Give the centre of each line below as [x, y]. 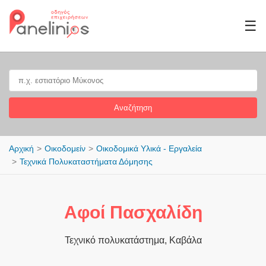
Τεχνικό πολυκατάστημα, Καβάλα [133, 240]
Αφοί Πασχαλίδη [133, 212]
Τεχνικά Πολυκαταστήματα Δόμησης [86, 161]
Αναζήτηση [133, 108]
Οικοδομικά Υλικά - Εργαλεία [149, 148]
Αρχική [21, 148]
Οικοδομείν [65, 148]
